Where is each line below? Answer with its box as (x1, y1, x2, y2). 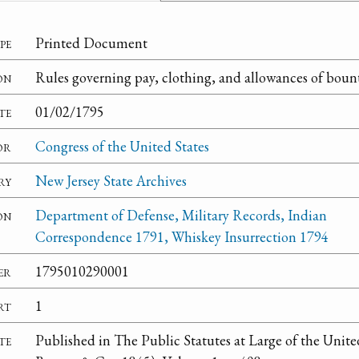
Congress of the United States (35, 136, 209, 155)
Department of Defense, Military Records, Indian (35, 205, 327, 224)
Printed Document (35, 33, 147, 52)
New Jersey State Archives (35, 171, 187, 190)
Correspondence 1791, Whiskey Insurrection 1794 (35, 227, 329, 246)
